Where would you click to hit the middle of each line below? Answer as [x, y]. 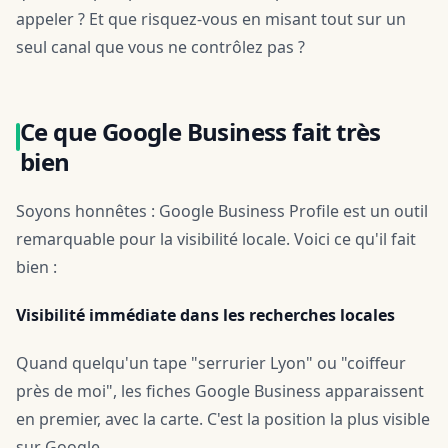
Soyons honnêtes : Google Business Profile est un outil [222, 211]
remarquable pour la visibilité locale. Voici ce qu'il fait [216, 239]
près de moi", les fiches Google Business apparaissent [220, 391]
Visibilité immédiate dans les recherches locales [205, 315]
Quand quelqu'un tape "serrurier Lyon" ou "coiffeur [211, 363]
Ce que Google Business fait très [200, 131]
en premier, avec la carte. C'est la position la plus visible [223, 419]
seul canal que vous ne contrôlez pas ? [160, 47]
